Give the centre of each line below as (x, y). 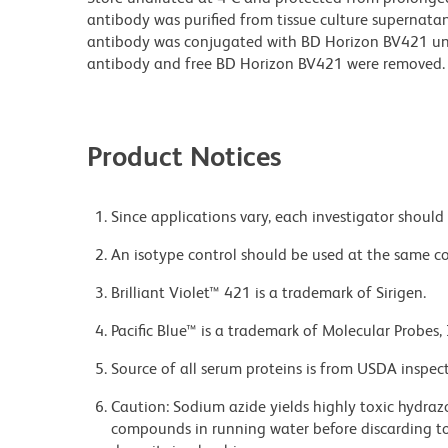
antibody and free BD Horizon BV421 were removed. (266, 64)
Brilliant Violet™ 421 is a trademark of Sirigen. (268, 293)
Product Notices (184, 156)
